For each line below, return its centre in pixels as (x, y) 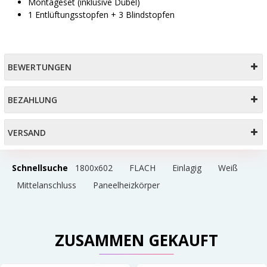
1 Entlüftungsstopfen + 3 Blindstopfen (101, 14)
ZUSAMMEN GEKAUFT (136, 240)
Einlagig (187, 167)
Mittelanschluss (46, 185)
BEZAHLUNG (32, 100)
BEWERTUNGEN (40, 67)
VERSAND (27, 132)
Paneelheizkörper (126, 185)
